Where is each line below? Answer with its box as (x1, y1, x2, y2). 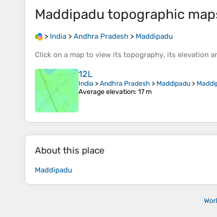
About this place (35, 145, 105, 156)
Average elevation (78, 88, 135, 96)
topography (124, 50, 163, 60)
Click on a (35, 50, 70, 60)
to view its (84, 50, 124, 60)
